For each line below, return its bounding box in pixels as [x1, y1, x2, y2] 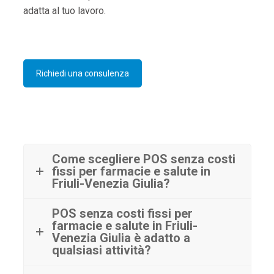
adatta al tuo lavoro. [23, 4, 106, 17]
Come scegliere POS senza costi [51, 151, 235, 166]
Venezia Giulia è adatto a [51, 230, 190, 245]
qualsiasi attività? [51, 242, 151, 257]
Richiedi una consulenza [35, 68, 129, 78]
